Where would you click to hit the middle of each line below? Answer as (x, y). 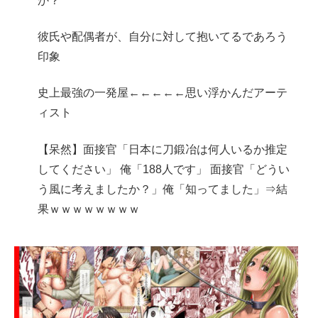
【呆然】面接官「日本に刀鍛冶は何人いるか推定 (163, 149)
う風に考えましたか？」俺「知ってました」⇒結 (163, 189)
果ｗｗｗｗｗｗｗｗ (89, 209)
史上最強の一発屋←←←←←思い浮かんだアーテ (163, 93)
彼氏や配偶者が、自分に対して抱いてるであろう (163, 37)
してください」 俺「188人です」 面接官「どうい (164, 169)
